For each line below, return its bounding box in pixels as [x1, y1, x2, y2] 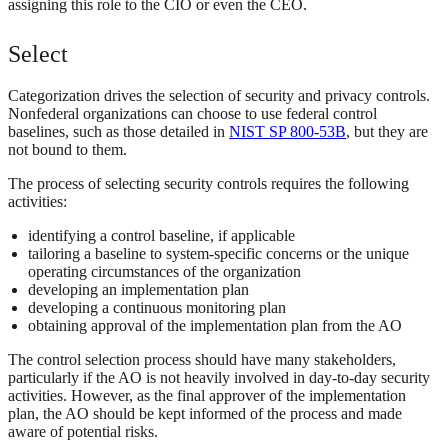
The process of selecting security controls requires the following [8, 175, 409, 193]
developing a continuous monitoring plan [28, 299, 286, 317]
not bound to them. [8, 141, 127, 159]
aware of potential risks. [8, 423, 158, 441]
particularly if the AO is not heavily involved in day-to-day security [8, 369, 430, 387]
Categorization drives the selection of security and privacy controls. [8, 87, 430, 105]
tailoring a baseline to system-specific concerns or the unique [28, 245, 409, 263]
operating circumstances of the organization [28, 263, 301, 281]
